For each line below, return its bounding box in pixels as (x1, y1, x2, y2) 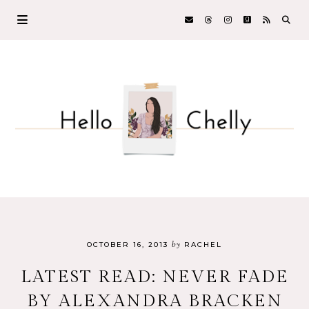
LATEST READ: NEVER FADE (20, 266, 289, 287)
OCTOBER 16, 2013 (87, 239, 168, 249)
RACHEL (181, 239, 222, 249)
